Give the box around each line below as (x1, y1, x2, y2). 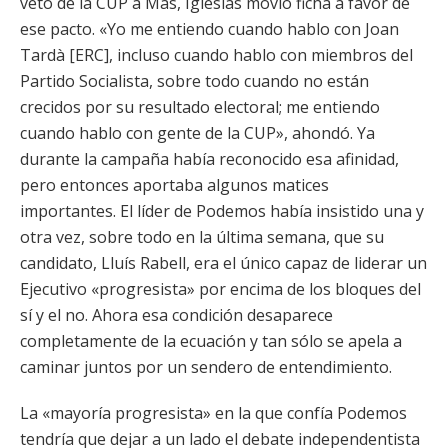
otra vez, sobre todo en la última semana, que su (20, 226, 384, 248)
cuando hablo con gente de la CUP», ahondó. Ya (20, 122, 375, 144)
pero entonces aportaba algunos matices (20, 174, 329, 196)
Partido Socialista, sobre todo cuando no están (20, 70, 369, 92)
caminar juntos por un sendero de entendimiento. (20, 356, 392, 378)
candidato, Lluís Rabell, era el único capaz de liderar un (20, 252, 427, 274)
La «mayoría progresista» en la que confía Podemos (20, 402, 407, 424)
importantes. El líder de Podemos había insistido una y (20, 200, 424, 222)
